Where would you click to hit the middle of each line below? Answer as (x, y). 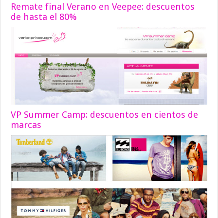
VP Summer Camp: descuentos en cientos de (105, 115)
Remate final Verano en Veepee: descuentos (103, 6)
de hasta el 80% (44, 17)
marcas (26, 125)
